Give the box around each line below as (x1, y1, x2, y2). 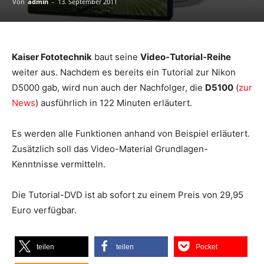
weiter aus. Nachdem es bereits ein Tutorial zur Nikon (12, 66, 236, 78)
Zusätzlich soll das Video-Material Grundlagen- (12, 143, 208, 154)
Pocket (196, 242, 217, 251)
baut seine (92, 51, 140, 62)
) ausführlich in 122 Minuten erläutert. (35, 97, 192, 108)
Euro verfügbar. (12, 204, 77, 216)
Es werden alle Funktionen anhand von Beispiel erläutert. (12, 127, 250, 139)
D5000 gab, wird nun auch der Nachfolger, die (12, 81, 205, 93)
